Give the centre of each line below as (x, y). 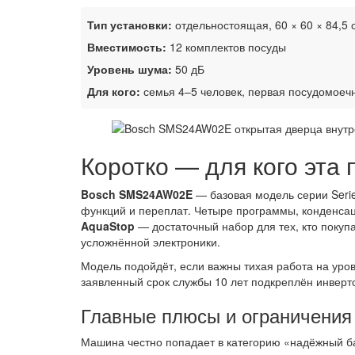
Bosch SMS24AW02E (137, 194)
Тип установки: (130, 25)
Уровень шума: (130, 69)
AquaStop (108, 225)
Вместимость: (127, 47)
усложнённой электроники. (151, 241)
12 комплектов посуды (226, 47)
